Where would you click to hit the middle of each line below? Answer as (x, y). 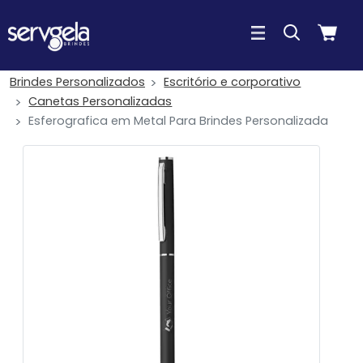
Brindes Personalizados (77, 82)
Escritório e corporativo (233, 82)
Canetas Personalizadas (100, 101)
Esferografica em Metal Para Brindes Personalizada (179, 121)
